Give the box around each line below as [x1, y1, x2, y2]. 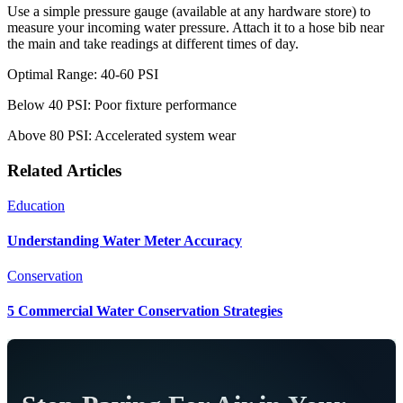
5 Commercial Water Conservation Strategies [7, 303, 282, 319]
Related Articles [7, 160, 121, 180]
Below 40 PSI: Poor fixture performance [7, 97, 237, 113]
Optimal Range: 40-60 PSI [7, 67, 158, 83]
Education [7, 197, 65, 213]
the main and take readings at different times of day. [7, 36, 299, 52]
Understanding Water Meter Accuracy [7, 232, 242, 248]
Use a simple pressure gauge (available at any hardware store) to [7, 4, 371, 20]
